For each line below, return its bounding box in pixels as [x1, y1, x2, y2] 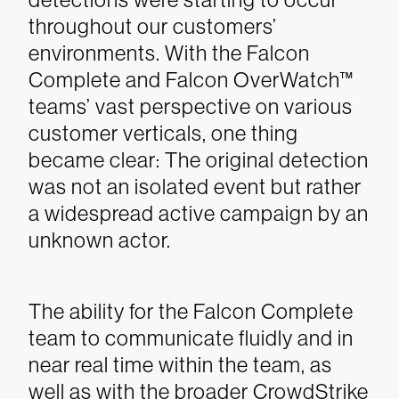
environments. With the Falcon [28, 41, 310, 65]
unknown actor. [28, 228, 171, 252]
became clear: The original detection [28, 148, 369, 172]
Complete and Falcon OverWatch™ [28, 68, 354, 92]
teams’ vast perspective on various [28, 94, 353, 118]
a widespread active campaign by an [28, 201, 369, 225]
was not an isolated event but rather [28, 175, 362, 199]
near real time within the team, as [28, 353, 332, 377]
